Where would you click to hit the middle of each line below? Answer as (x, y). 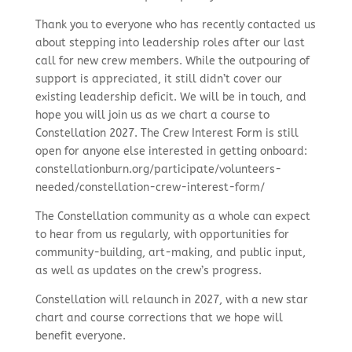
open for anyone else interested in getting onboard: (171, 151)
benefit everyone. (80, 336)
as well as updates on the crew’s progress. (148, 271)
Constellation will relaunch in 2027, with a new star (171, 300)
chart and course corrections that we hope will (159, 318)
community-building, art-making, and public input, (170, 253)
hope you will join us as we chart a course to (152, 115)
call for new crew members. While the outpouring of (172, 61)
